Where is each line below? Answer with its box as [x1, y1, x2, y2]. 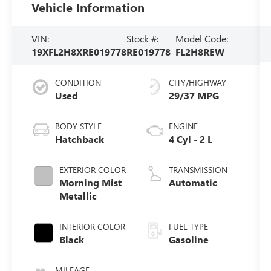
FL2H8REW [175, 45, 225, 58]
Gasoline [168, 232, 209, 246]
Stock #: [126, 32, 159, 45]
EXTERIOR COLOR [59, 163, 126, 175]
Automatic [168, 175, 217, 189]
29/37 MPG [168, 88, 219, 102]
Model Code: [175, 32, 229, 45]
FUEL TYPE [168, 220, 208, 232]
